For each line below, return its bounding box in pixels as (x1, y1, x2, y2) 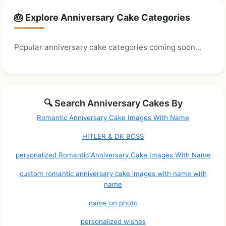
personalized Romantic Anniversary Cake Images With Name (15, 151, 211, 159)
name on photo (88, 199, 138, 207)
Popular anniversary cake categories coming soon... (14, 42, 201, 52)
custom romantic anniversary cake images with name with (19, 169, 207, 178)
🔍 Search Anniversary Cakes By (43, 98, 183, 109)
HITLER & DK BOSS (82, 132, 144, 141)
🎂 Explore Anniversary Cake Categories (14, 12, 190, 23)
